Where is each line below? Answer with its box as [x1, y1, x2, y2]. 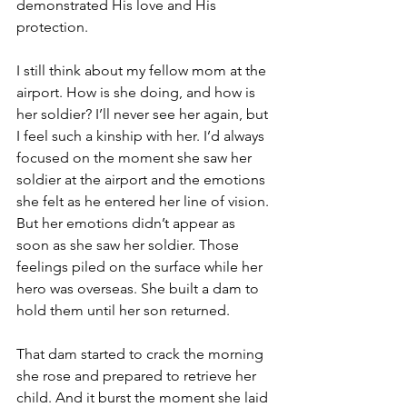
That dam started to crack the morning [16, 344, 267, 362]
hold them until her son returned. [16, 301, 230, 319]
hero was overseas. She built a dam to [16, 279, 263, 297]
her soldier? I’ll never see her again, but [16, 104, 272, 123]
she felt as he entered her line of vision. [16, 192, 273, 210]
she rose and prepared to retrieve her [16, 366, 260, 384]
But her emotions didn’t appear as [16, 213, 239, 232]
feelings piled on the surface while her [16, 257, 266, 275]
